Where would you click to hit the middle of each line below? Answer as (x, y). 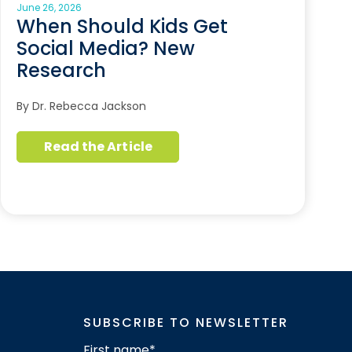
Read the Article (98, 147)
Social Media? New (106, 48)
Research (62, 70)
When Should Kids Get (123, 26)
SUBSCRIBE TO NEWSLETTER (185, 323)
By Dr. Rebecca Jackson (82, 106)
